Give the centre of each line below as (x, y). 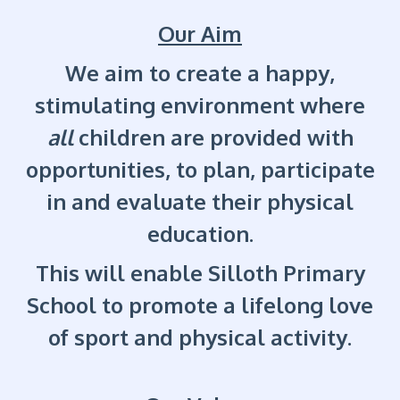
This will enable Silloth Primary (200, 273)
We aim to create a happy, (200, 73)
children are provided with (213, 137)
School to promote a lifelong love (200, 305)
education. (200, 234)
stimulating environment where (200, 105)
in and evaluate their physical (200, 202)
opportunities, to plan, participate (200, 170)
